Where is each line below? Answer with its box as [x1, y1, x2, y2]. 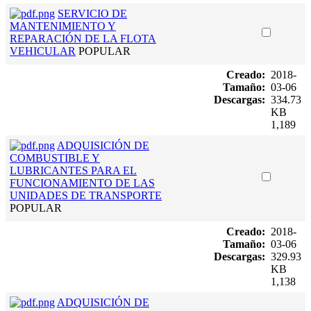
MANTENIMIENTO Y [10, 19, 116, 32]
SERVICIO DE [58, 7, 127, 19]
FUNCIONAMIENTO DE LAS [10, 176, 155, 189]
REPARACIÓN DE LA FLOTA [10, 32, 156, 44]
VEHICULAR [10, 44, 76, 57]
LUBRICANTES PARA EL [10, 164, 137, 176]
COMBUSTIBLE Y [10, 151, 100, 164]
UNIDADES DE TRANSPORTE [10, 189, 162, 201]
